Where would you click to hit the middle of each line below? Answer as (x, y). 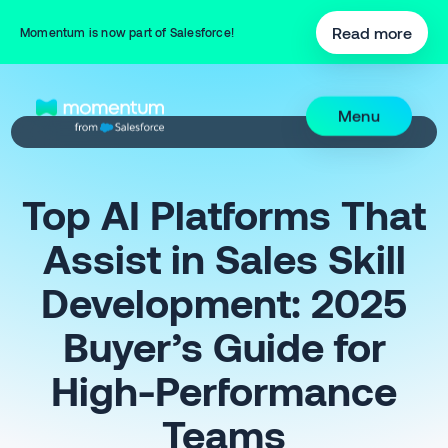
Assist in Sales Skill (224, 258)
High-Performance (224, 390)
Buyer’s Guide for (224, 346)
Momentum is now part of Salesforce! (127, 32)
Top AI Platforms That (224, 214)
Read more (372, 32)
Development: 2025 (224, 302)
